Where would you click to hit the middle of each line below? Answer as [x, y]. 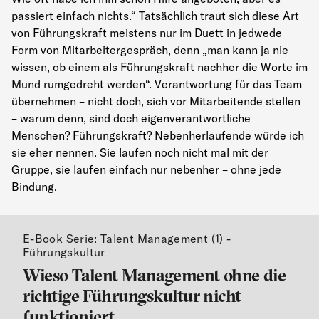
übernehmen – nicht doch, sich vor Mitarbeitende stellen [156, 101]
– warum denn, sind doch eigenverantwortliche [131, 119]
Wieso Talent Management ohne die [155, 275]
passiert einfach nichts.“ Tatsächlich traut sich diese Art [155, 16]
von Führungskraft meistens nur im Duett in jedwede [147, 33]
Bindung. [34, 187]
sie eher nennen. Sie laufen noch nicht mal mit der [140, 153]
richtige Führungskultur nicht [132, 296]
